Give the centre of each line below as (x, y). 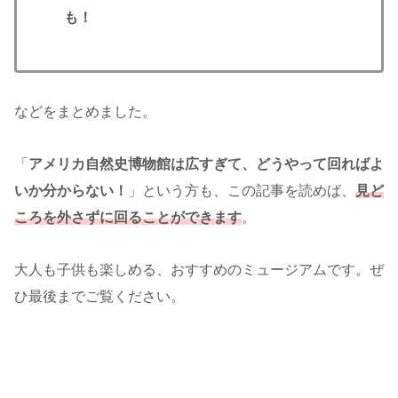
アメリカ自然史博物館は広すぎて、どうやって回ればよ (206, 163)
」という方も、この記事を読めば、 (242, 190)
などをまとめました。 (85, 111)
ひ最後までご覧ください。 (99, 296)
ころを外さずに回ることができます (128, 217)
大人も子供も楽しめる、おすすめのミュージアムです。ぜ (199, 269)
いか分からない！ (71, 190)
